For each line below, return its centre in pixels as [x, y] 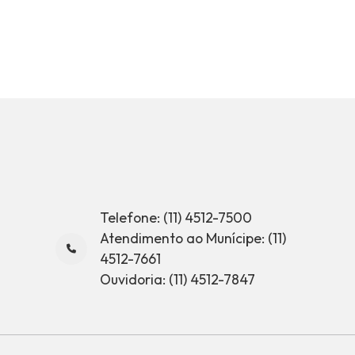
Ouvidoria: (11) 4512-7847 [177, 280]
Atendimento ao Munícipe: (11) [193, 239]
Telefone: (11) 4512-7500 [176, 218]
